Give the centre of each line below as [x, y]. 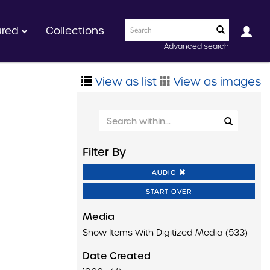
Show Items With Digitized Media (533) [165, 233]
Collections [75, 31]
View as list [124, 82]
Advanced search [196, 46]
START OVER [169, 192]
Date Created [117, 256]
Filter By [104, 152]
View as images [216, 82]
